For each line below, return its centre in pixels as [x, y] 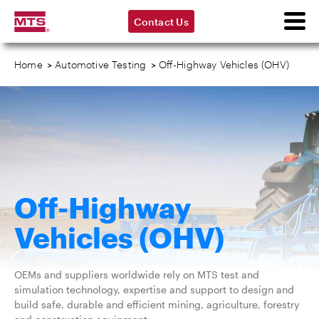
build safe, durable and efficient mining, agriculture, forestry [157, 304]
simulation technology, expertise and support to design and [154, 289]
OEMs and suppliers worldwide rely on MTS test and [137, 274]
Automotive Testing [101, 64]
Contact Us [161, 21]
